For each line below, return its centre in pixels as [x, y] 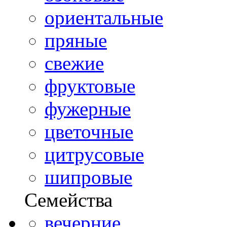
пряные [76, 40]
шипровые [88, 177]
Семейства [68, 200]
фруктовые [90, 86]
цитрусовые [94, 154]
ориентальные [104, 17]
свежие [74, 63]
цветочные [89, 131]
